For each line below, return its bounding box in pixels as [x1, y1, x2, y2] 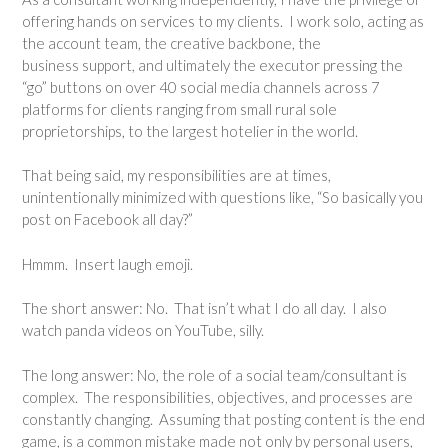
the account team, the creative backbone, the [22, 33, 321, 52]
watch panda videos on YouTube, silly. [22, 321, 264, 340]
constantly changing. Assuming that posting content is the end [22, 409, 425, 428]
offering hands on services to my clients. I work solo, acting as [22, 11, 424, 30]
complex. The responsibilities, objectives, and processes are [22, 387, 413, 406]
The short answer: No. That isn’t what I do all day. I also [22, 299, 387, 318]
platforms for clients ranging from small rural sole [22, 99, 337, 118]
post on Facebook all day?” [22, 210, 193, 229]
